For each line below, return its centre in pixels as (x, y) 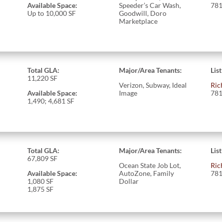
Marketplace (139, 21)
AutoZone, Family (147, 173)
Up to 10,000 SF (51, 13)
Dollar (129, 181)
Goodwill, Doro (143, 13)
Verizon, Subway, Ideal (153, 85)
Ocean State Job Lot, (150, 165)
